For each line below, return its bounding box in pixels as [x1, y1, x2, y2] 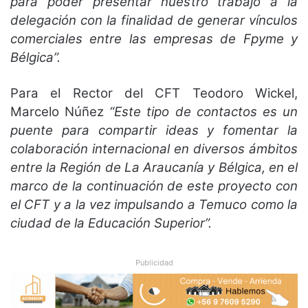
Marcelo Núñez [10, 103, 110, 120]
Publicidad [135, 257, 173, 267]
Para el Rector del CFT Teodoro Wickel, [10, 85, 298, 101]
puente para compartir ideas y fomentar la [10, 122, 298, 138]
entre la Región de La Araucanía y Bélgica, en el [10, 159, 298, 175]
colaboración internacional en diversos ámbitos [10, 140, 298, 157]
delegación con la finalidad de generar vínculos [10, 12, 298, 28]
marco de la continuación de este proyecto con [10, 177, 298, 194]
